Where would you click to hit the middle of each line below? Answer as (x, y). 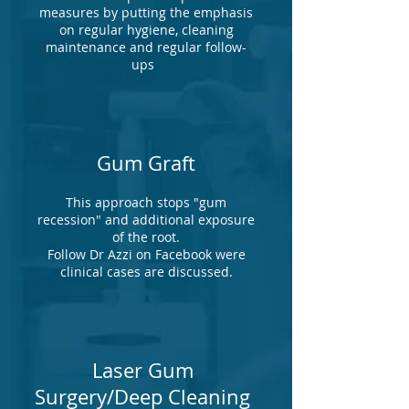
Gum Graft (146, 163)
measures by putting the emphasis (146, 12)
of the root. (146, 237)
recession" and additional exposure (146, 220)
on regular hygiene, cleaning (146, 30)
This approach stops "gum (146, 202)
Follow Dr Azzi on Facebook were (146, 254)
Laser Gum (142, 370)
